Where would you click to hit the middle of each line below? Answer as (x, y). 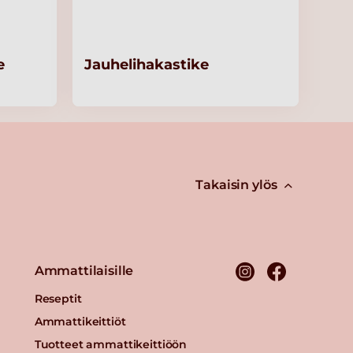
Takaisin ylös (236, 185)
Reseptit (58, 299)
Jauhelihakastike (147, 65)
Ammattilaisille (84, 271)
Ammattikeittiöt (80, 322)
